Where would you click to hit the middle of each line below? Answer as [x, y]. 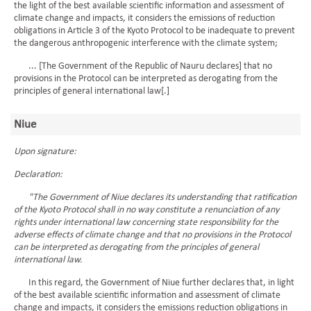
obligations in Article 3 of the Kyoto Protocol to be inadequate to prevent [154, 31]
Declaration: [38, 175]
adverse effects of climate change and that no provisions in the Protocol [152, 235]
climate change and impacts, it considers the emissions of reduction [144, 18]
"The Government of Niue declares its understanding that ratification [155, 197]
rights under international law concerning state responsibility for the [146, 222]
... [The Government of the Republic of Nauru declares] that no [143, 66]
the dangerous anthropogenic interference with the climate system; [146, 43]
